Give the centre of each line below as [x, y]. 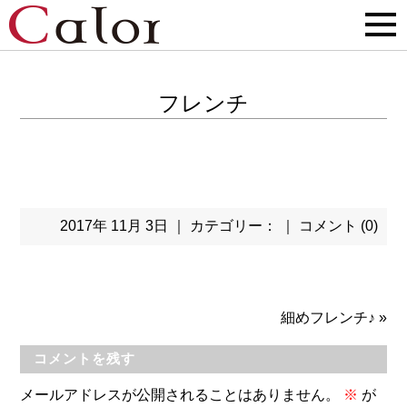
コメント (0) [338, 226]
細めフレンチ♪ [328, 318]
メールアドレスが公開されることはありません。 [180, 395]
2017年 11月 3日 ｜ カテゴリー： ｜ [179, 226]
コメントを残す [85, 358]
